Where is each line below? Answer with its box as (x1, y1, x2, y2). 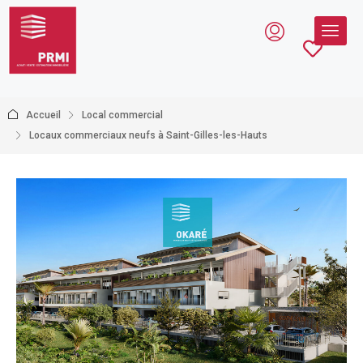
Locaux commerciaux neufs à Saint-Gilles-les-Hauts (29, 130, 267, 141)
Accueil (26, 109, 61, 121)
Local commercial (82, 109, 163, 121)
